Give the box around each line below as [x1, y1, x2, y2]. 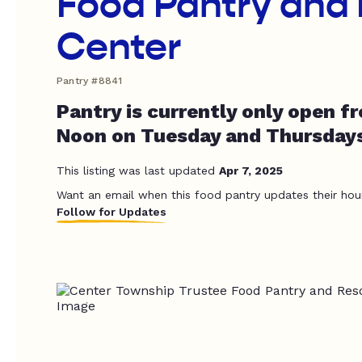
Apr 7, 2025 [219, 164, 283, 177]
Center [57, 24, 181, 69]
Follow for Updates [57, 205, 166, 218]
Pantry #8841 [57, 75, 123, 86]
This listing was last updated [57, 164, 219, 177]
